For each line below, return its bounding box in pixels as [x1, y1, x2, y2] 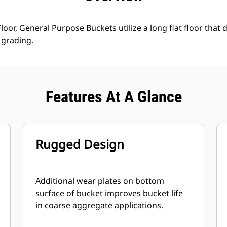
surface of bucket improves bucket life [35, 187, 183, 199]
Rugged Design [35, 136, 125, 153]
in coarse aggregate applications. [35, 200, 164, 211]
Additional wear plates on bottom [35, 175, 165, 186]
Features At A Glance [45, 87, 182, 106]
